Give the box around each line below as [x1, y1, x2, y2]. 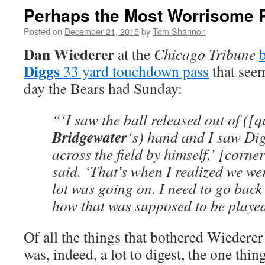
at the [114, 44, 154, 64]
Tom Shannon [153, 25, 206, 37]
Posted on [24, 25, 62, 37]
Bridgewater [52, 126, 127, 147]
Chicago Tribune [154, 44, 256, 64]
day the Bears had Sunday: [24, 78, 182, 98]
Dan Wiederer [24, 43, 114, 65]
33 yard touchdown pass [60, 61, 209, 81]
